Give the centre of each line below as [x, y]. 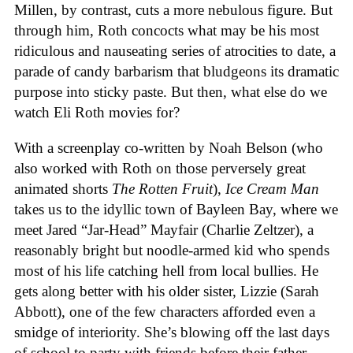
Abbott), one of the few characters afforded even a [165, 311]
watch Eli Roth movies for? [99, 113]
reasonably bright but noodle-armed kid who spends [172, 250]
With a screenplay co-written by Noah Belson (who [169, 147]
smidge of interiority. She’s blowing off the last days [172, 332]
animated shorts [63, 188]
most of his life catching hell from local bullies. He [166, 270]
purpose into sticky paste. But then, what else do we [171, 92]
